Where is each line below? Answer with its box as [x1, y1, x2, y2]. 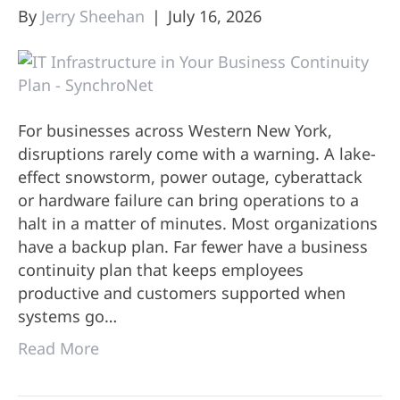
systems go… [18, 305, 117, 328]
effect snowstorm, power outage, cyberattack [18, 166, 362, 188]
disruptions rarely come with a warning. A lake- [18, 143, 376, 165]
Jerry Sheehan [41, 5, 145, 28]
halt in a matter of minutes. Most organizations [18, 212, 378, 235]
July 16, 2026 [168, 5, 262, 28]
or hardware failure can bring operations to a [18, 189, 359, 212]
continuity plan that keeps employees [18, 259, 304, 281]
